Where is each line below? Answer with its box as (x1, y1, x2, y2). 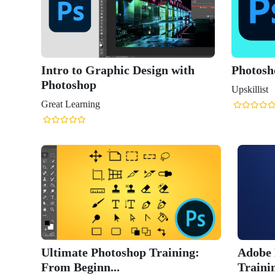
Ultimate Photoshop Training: (41, 245, 199, 259)
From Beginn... (41, 260, 120, 274)
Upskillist (231, 84, 268, 95)
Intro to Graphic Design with (41, 63, 195, 77)
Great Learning (41, 99, 100, 110)
